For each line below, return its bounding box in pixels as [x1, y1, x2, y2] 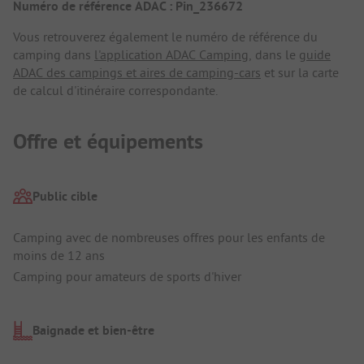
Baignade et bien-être [32, 321, 154, 339]
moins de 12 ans [13, 247, 105, 264]
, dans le [249, 45, 299, 63]
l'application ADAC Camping [94, 45, 249, 63]
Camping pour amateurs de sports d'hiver [13, 268, 241, 285]
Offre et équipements [13, 128, 203, 156]
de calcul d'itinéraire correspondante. [13, 81, 218, 98]
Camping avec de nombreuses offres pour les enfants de [13, 229, 325, 246]
